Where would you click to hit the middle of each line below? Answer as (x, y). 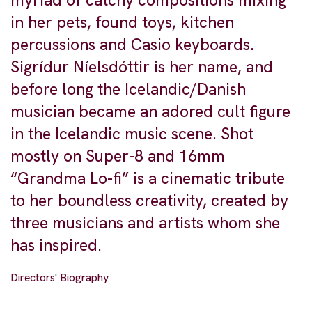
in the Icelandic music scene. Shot (132, 134)
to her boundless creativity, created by (149, 201)
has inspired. (56, 245)
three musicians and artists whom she (145, 223)
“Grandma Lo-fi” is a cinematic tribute (148, 179)
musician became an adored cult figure (150, 112)
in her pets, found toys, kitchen (122, 23)
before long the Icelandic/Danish (128, 89)
